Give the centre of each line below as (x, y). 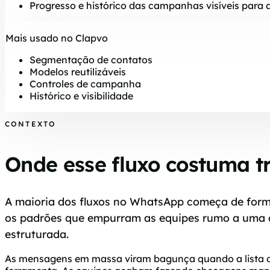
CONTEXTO (31, 124)
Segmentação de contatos (91, 60)
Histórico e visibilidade (81, 96)
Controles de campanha (85, 84)
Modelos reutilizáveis (78, 72)
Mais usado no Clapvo (57, 38)
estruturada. (37, 234)
